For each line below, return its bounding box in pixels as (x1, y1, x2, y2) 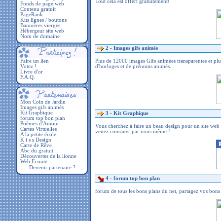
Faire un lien (20, 58, 49, 64)
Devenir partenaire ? (29, 165, 75, 170)
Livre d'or (20, 69, 43, 74)
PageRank (20, 12, 43, 17)
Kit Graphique (113, 110, 148, 116)
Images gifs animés (113, 45, 158, 51)
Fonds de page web (20, 1, 64, 6)
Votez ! (20, 64, 37, 69)
